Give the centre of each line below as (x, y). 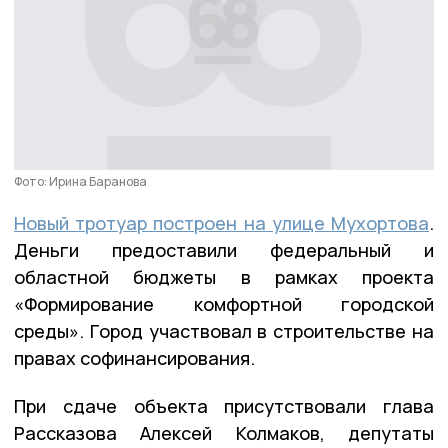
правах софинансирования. (138, 357)
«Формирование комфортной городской (224, 303)
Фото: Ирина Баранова (80, 181)
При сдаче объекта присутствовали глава (224, 405)
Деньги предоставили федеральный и (224, 249)
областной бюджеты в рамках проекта (224, 276)
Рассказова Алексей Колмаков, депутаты (224, 432)
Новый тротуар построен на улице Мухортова (221, 222)
